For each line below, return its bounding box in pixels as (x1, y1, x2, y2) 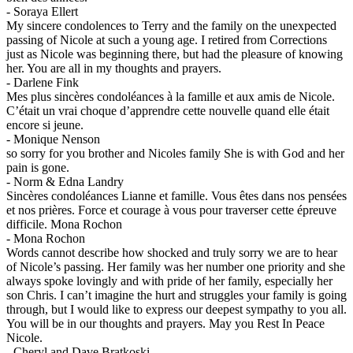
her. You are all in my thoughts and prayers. (6, 61, 221, 76)
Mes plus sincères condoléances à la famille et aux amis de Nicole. (6, 90, 335, 104)
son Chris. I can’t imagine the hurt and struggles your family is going (6, 288, 347, 303)
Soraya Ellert (13, 5, 78, 19)
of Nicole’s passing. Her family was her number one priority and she (6, 260, 345, 274)
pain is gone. (6, 161, 69, 175)
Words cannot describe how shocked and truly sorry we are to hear (6, 246, 337, 260)
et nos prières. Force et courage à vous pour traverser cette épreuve (6, 203, 336, 217)
